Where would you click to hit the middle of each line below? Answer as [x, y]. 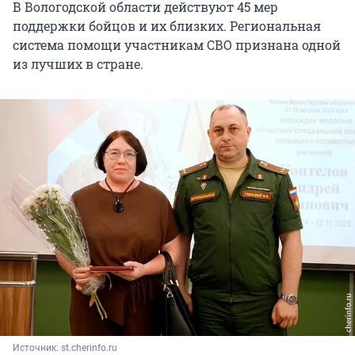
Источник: [37, 347]
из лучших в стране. [78, 63]
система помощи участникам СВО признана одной [177, 44]
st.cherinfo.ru [89, 347]
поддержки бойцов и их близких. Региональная [167, 25]
